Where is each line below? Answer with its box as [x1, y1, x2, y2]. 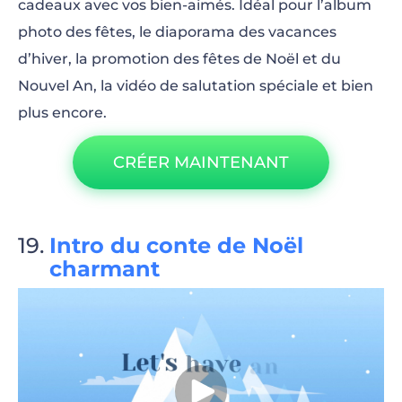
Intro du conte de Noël [49, 232, 303, 258]
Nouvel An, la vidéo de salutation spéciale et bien [18, 77, 373, 94]
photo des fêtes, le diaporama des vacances [18, 23, 336, 40]
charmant [49, 256, 160, 282]
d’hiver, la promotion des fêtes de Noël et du [18, 50, 341, 67]
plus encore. [18, 104, 107, 121]
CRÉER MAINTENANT [113, 153, 289, 172]
